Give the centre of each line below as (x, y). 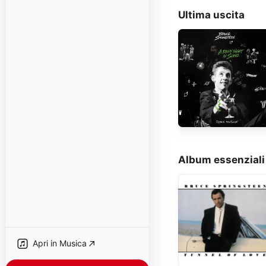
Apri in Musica (60, 243)
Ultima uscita (211, 15)
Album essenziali (221, 159)
